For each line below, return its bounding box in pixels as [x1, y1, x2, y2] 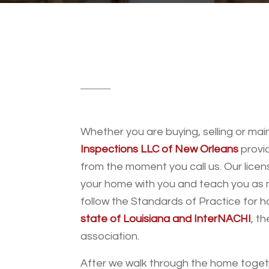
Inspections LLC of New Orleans [80, 144, 239, 156]
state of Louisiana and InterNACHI [80, 213, 252, 225]
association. [80, 231, 140, 243]
